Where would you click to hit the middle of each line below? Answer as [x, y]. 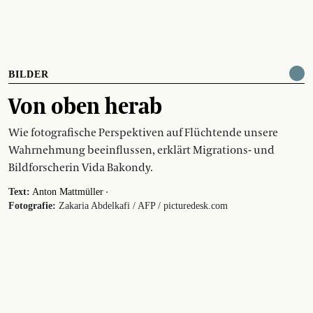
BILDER [29, 74]
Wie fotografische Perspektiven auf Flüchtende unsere [143, 132]
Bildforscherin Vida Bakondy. [81, 167]
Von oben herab [85, 105]
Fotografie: [32, 205]
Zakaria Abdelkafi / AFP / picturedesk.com [142, 205]
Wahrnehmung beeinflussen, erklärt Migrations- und [141, 150]
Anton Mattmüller [68, 191]
